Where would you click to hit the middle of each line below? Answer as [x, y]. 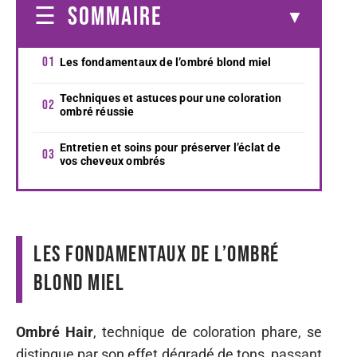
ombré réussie [97, 111]
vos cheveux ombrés [113, 161]
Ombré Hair [55, 331]
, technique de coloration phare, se [208, 331]
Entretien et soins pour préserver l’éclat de [170, 147]
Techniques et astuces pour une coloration [171, 98]
